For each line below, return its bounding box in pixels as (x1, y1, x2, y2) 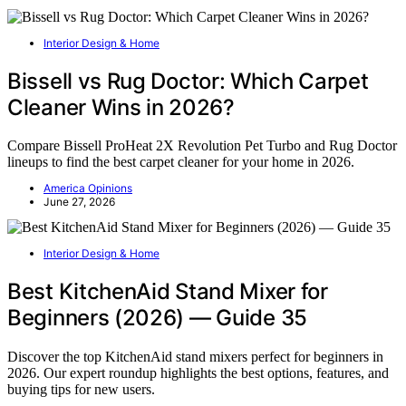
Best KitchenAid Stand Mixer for (7, 278, 328, 305)
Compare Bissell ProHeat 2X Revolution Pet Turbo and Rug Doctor (7, 138, 397, 154)
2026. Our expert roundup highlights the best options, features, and (7, 365, 389, 382)
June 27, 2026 (43, 195, 115, 209)
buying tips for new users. (7, 382, 155, 398)
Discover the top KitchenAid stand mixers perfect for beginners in (7, 349, 383, 365)
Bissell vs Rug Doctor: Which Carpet (7, 67, 369, 94)
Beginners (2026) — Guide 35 (7, 304, 307, 332)
